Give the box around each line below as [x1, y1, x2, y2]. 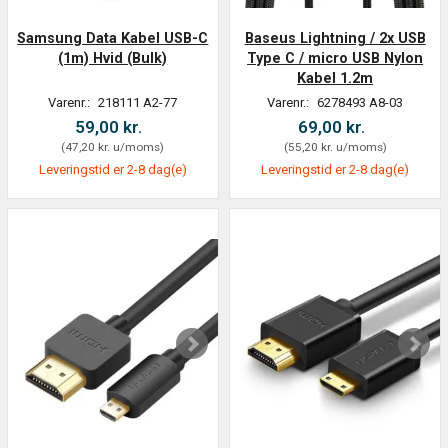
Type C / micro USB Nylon [247, 50, 424, 67]
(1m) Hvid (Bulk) [58, 50, 168, 67]
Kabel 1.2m [297, 70, 374, 87]
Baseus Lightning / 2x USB [244, 30, 426, 47]
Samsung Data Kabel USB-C [17, 30, 209, 47]
